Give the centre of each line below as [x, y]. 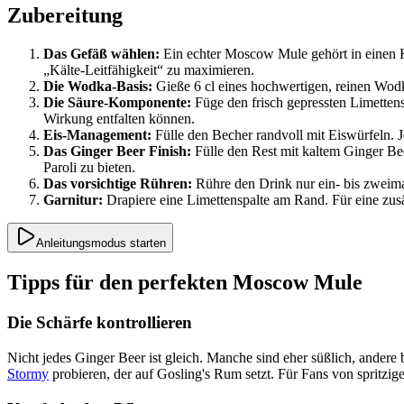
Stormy [28, 373]
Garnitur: [73, 200]
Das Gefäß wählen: [101, 54]
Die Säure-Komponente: [117, 103]
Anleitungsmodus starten [101, 243]
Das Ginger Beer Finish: [117, 151]
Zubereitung [65, 16]
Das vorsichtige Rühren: [118, 184]
